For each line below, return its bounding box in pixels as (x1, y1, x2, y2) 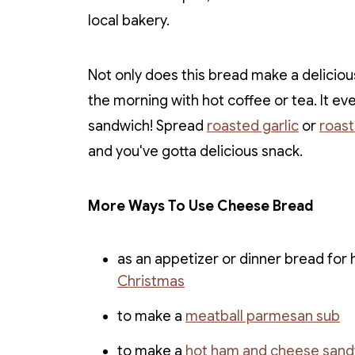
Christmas (117, 273, 185, 291)
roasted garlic (207, 117, 299, 136)
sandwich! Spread (88, 117, 207, 136)
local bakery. (88, 12, 170, 30)
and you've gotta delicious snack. (88, 143, 303, 161)
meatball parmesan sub (185, 307, 340, 326)
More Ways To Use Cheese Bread (88, 197, 313, 216)
